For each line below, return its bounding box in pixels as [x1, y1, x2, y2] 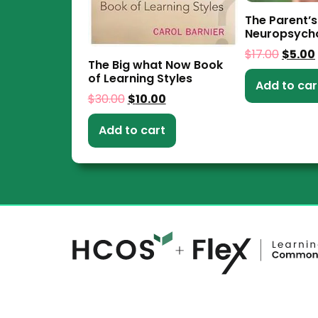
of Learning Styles [87, 70, 192, 87]
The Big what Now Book [87, 56, 223, 73]
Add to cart [98, 121, 165, 138]
